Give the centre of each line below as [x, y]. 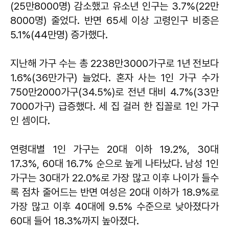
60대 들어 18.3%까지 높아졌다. [77, 221]
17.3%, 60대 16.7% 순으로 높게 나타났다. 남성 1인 [114, 163]
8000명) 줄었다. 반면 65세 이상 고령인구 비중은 [114, 20]
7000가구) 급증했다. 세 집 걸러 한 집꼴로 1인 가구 [114, 106]
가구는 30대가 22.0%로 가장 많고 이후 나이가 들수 [114, 178]
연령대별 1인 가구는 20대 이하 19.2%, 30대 [114, 149]
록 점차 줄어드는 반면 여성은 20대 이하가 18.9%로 [114, 192]
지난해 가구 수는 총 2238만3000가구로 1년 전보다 [114, 63]
